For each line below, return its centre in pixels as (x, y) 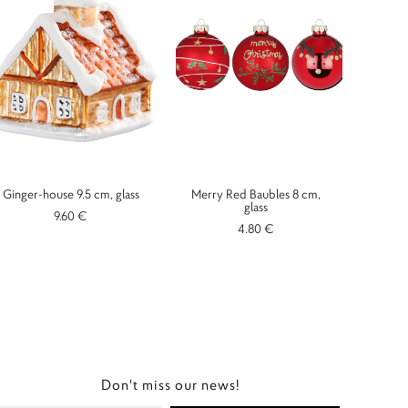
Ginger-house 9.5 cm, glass (71, 194)
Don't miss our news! (171, 385)
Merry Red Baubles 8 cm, (256, 194)
